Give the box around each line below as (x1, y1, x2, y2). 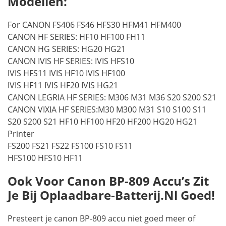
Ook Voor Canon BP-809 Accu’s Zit (8, 173, 209, 189)
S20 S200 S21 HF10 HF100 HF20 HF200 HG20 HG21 (8, 116, 197, 127)
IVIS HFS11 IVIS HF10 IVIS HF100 (8, 68, 125, 79)
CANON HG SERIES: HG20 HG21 (8, 43, 126, 54)
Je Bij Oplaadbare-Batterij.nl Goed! (8, 187, 215, 203)
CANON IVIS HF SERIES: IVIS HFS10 (8, 55, 134, 67)
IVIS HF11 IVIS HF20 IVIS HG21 (8, 80, 118, 91)
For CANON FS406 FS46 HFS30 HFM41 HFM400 (8, 19, 181, 30)
